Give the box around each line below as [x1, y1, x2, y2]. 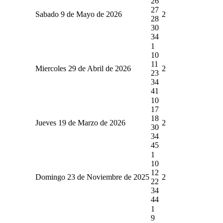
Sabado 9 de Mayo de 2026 [35, 9, 122, 18]
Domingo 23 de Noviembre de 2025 [35, 172, 149, 181]
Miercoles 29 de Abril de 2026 [35, 64, 131, 73]
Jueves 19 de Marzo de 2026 [35, 118, 125, 127]
